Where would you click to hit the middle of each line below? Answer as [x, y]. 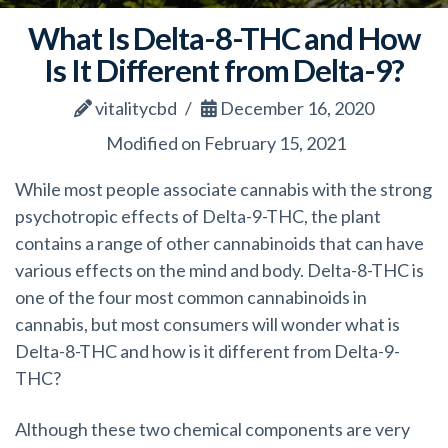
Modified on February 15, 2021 [224, 143]
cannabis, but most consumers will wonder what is [207, 324]
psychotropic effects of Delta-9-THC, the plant [198, 216]
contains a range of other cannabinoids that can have [219, 243]
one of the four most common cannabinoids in [191, 297]
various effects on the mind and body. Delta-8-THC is [219, 270]
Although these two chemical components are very [212, 428]
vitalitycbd [134, 108]
